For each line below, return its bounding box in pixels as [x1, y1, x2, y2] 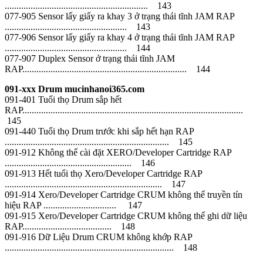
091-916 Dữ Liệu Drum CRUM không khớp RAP [5, 231, 192, 242]
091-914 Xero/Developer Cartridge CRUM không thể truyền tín [5, 189, 242, 200]
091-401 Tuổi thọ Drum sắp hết [5, 94, 122, 104]
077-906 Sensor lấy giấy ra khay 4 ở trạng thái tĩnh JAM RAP [5, 32, 234, 42]
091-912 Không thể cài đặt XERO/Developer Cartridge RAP [5, 147, 231, 157]
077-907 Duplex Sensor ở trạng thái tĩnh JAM [5, 53, 175, 63]
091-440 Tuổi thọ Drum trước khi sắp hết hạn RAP [5, 126, 194, 136]
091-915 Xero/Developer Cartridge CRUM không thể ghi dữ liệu [5, 210, 247, 221]
